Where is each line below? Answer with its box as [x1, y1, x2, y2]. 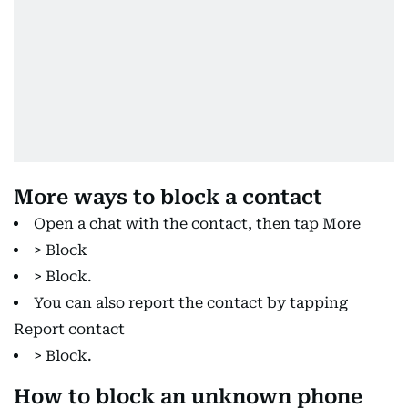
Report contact [14, 321, 125, 338]
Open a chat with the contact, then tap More [34, 215, 361, 232]
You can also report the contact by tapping [34, 294, 348, 311]
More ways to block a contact [14, 186, 322, 209]
